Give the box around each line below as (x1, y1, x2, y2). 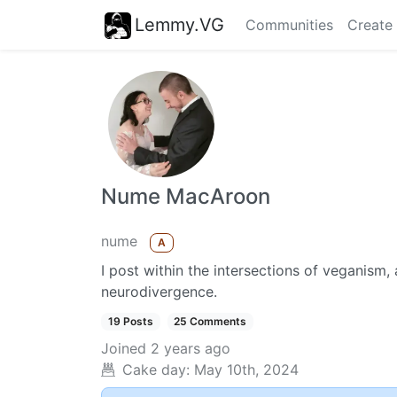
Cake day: (122, 361, 190, 379)
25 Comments (174, 315, 247, 329)
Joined (101, 339, 146, 358)
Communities (245, 16, 333, 34)
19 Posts (107, 315, 153, 329)
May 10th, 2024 (194, 361, 299, 379)
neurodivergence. (101, 283, 217, 301)
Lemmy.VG (135, 13, 224, 35)
